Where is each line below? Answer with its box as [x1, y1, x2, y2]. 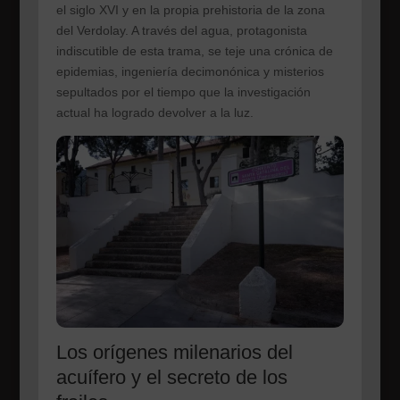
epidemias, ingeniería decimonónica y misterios [55, 63, 324, 79]
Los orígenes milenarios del [55, 340, 293, 363]
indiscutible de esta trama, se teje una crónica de [55, 43, 333, 58]
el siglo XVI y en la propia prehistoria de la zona [55, 2, 325, 17]
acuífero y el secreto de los [55, 365, 287, 388]
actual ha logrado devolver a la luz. [55, 104, 254, 120]
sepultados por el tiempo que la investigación [55, 84, 311, 99]
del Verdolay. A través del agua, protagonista [55, 22, 307, 37]
